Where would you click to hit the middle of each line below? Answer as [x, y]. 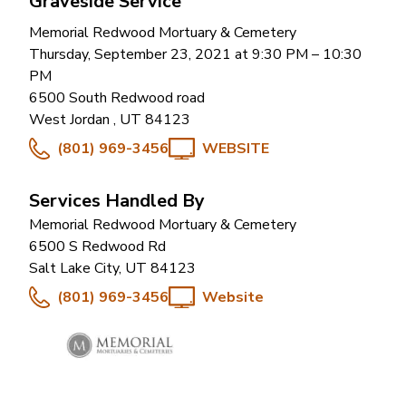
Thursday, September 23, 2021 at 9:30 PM [169, 54]
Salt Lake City [74, 268]
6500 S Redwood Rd [97, 246]
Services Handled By [117, 200]
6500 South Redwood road [117, 97]
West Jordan [71, 119]
